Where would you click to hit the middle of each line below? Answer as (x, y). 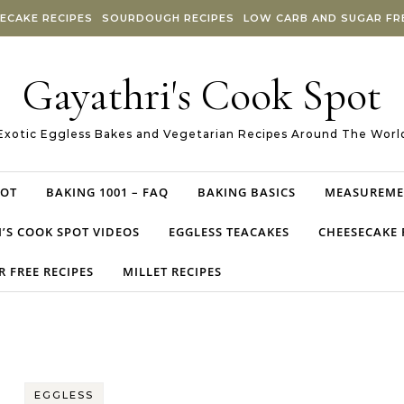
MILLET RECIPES (172, 271)
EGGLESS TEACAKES (229, 232)
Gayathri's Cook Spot (202, 96)
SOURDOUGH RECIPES (168, 18)
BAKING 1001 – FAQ (107, 192)
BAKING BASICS (247, 192)
